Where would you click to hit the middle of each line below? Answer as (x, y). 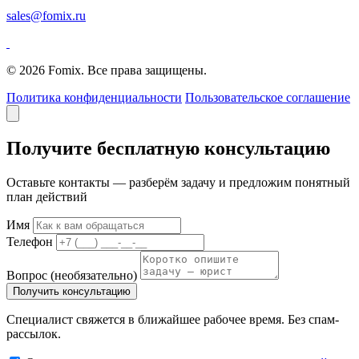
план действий (47, 196)
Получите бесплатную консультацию (168, 148)
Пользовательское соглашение (268, 97)
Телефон (30, 241)
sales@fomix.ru (46, 15)
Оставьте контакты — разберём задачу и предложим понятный (178, 182)
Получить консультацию (72, 291)
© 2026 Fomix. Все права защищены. (107, 70)
